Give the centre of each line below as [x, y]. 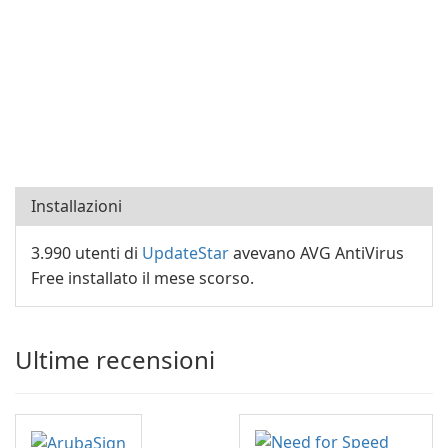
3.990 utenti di [86, 253]
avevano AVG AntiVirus [316, 253]
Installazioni [76, 206]
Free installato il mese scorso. [142, 278]
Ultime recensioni [115, 359]
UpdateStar [185, 253]
